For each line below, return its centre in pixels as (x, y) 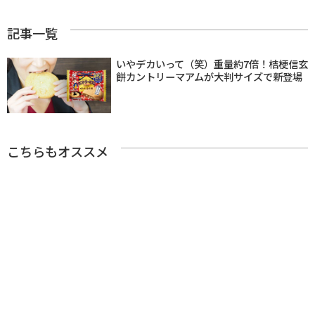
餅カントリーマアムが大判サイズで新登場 (209, 77)
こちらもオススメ (58, 152)
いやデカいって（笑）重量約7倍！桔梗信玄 (212, 64)
